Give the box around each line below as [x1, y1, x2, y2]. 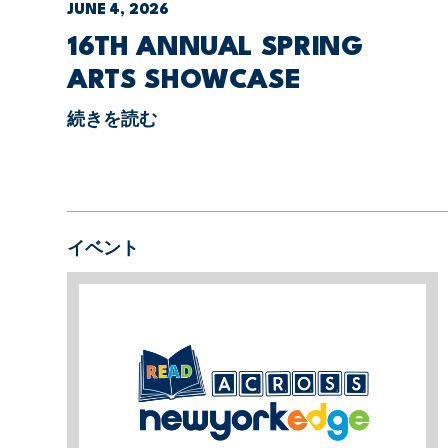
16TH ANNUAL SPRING [67, 34, 363, 61]
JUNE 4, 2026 [67, 2, 170, 18]
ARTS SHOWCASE [67, 67, 301, 94]
